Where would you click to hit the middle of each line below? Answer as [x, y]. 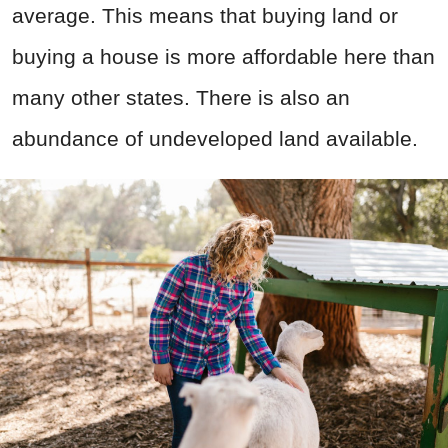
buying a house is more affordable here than [223, 56]
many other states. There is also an [181, 97]
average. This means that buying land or [205, 15]
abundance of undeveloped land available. [215, 138]
